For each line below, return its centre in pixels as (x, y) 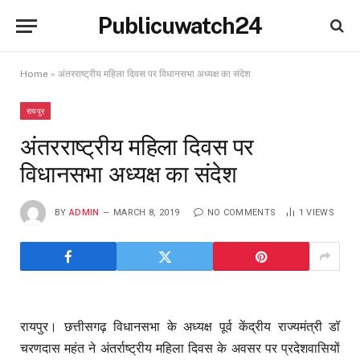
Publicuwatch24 (180, 25)
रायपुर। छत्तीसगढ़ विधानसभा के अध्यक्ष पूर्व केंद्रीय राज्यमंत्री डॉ (180, 327)
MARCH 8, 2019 (147, 212)
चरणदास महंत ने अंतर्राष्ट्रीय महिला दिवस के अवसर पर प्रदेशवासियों (180, 349)
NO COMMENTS (241, 212)
